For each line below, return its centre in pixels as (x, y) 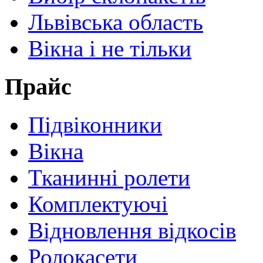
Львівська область (116, 22)
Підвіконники (95, 124)
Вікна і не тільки (110, 49)
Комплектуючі (98, 204)
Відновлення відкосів (132, 230)
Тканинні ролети (109, 177)
